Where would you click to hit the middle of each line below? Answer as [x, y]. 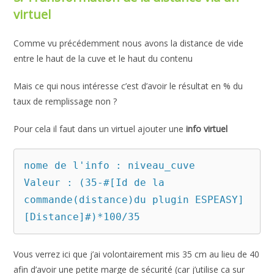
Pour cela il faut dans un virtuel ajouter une [100, 129]
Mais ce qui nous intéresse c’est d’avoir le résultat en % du [128, 86]
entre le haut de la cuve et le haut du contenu [103, 59]
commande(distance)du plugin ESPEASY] [134, 200]
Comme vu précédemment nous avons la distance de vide [129, 43]
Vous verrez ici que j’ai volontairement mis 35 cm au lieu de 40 [137, 254]
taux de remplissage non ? [65, 102]
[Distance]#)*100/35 [82, 217]
